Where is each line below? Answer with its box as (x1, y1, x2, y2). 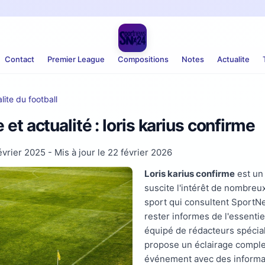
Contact (4, 54, 34, 64)
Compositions (117, 54, 169, 64)
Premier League (47, 54, 105, 64)
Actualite (216, 54, 250, 64)
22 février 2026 (108, 147, 172, 158)
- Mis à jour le (46, 147, 108, 158)
